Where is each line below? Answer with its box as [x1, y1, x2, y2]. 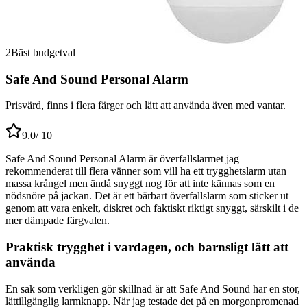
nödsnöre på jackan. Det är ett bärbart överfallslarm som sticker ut [5, 190, 288, 202]
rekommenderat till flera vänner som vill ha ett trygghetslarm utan [5, 165, 286, 177]
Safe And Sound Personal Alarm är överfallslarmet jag [5, 153, 239, 165]
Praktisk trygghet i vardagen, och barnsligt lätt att [5, 239, 288, 254]
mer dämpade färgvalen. [5, 214, 110, 227]
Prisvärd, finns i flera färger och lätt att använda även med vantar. [5, 99, 286, 112]
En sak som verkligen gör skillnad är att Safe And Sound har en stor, [5, 282, 300, 295]
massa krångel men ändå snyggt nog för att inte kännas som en [5, 177, 275, 190]
